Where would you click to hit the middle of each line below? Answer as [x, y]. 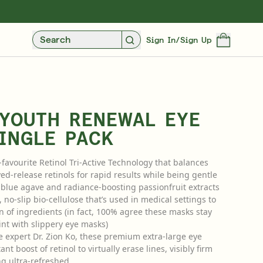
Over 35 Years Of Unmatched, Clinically [111, 199]
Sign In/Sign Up [178, 40]
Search [55, 39]
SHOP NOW [39, 224]
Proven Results [53, 211]
